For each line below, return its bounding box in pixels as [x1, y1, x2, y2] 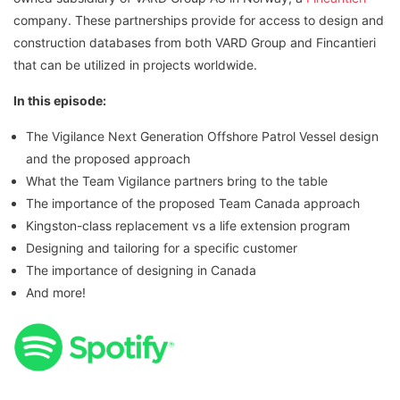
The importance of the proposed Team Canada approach [26, 196, 360, 212]
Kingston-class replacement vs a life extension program [26, 218, 350, 234]
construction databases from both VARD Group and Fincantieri [13, 35, 376, 51]
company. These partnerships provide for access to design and [13, 12, 384, 29]
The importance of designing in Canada [26, 262, 256, 279]
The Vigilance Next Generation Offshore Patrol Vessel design [26, 129, 379, 145]
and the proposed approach [26, 151, 190, 167]
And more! [26, 285, 86, 301]
